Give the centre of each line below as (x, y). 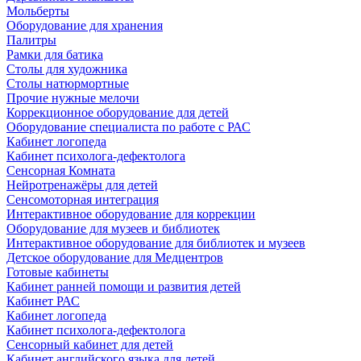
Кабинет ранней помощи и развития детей (124, 286)
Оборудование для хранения (85, 25)
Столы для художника (67, 69)
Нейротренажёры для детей (82, 185)
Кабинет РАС (43, 301)
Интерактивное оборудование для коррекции (131, 214)
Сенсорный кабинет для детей (90, 344)
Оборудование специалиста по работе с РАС (129, 127)
